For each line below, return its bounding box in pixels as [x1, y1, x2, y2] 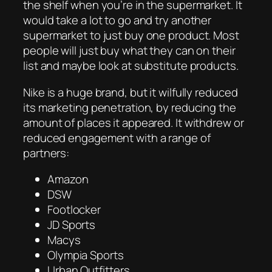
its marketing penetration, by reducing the [23, 99, 236, 115]
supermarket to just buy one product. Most [23, 27, 239, 44]
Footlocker [47, 202, 101, 218]
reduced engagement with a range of [23, 129, 211, 146]
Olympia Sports [47, 247, 124, 263]
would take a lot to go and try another [23, 12, 212, 29]
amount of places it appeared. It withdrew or [23, 114, 244, 131]
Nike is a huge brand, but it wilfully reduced [23, 84, 238, 100]
